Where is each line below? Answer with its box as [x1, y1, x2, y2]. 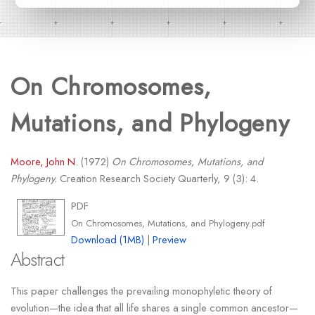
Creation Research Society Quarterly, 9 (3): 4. [56, 171, 259, 186]
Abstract [10, 247, 65, 274]
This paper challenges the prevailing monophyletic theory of [10, 283, 272, 298]
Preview [153, 232, 187, 247]
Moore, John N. [10, 154, 78, 169]
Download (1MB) [71, 232, 145, 247]
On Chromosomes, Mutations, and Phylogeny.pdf [71, 217, 266, 231]
